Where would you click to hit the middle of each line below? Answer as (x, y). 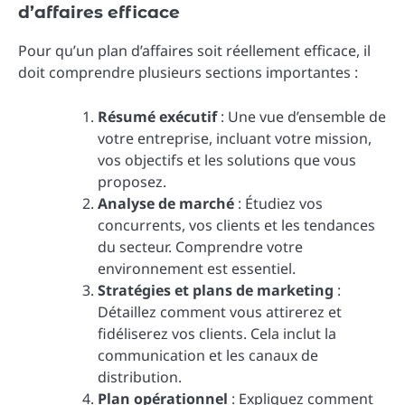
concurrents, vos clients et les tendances (236, 225)
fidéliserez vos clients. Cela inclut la (217, 333)
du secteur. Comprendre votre (200, 246)
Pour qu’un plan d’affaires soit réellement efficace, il (194, 51)
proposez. (132, 181)
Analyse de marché (166, 203)
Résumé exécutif (157, 116)
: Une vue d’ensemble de (301, 116)
